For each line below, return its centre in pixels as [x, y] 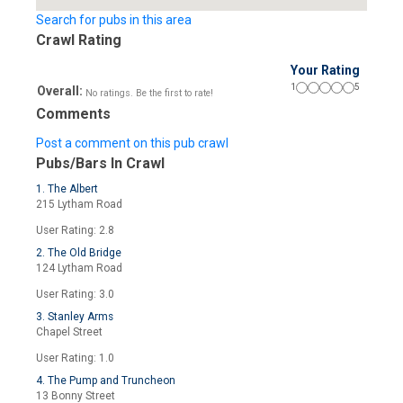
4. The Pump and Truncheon [106, 381]
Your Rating [325, 70]
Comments [73, 114]
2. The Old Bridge [79, 253]
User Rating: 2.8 [75, 230]
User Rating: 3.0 [75, 294]
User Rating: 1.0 [75, 358]
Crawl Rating [79, 40]
